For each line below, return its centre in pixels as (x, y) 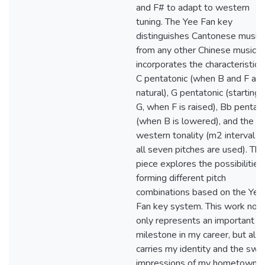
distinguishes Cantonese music (199, 36)
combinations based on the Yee (200, 192)
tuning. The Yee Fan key (184, 22)
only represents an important (195, 221)
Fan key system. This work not (198, 206)
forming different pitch (181, 178)
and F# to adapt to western (193, 8)
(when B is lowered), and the (195, 121)
